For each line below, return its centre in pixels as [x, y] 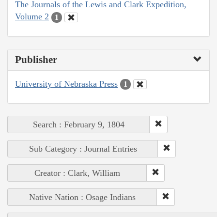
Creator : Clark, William [77, 173]
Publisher [36, 59]
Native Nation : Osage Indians [82, 197]
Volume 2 [32, 17]
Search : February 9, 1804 [79, 125]
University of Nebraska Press [66, 84]
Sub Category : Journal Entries [83, 149]
